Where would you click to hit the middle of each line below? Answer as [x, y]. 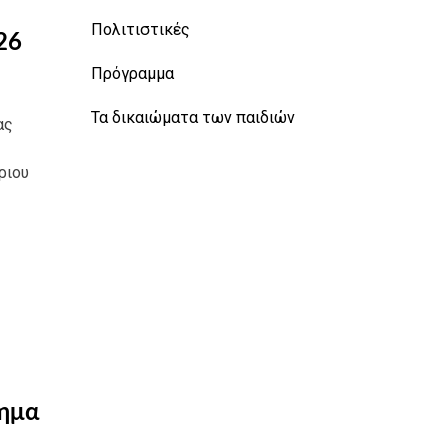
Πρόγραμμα [132, 73]
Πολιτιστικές [140, 29]
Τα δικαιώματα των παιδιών [193, 117]
